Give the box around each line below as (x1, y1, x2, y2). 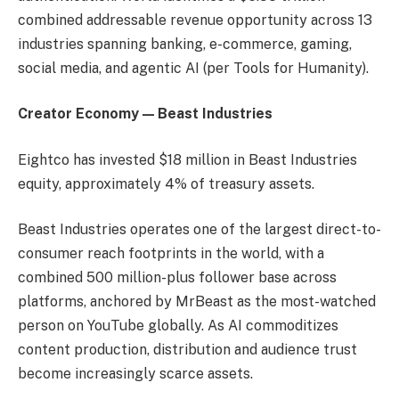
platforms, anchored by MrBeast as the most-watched (18, 293, 376, 311)
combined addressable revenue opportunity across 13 (18, 11, 372, 28)
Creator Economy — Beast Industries (18, 105, 273, 123)
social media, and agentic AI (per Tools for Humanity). (18, 59, 369, 77)
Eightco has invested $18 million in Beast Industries (18, 151, 357, 168)
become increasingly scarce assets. (18, 365, 253, 383)
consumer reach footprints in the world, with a (18, 245, 324, 263)
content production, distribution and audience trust (18, 341, 357, 359)
